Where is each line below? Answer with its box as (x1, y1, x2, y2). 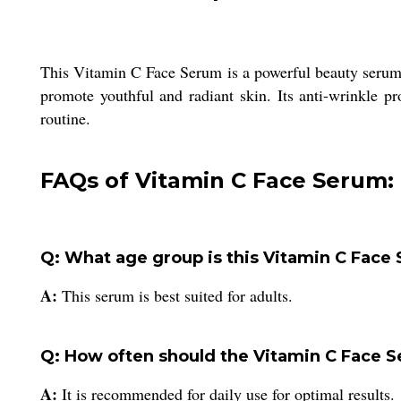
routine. (40, 107, 90, 129)
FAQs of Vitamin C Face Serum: (40, 166, 394, 193)
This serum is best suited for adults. (62, 284, 293, 306)
